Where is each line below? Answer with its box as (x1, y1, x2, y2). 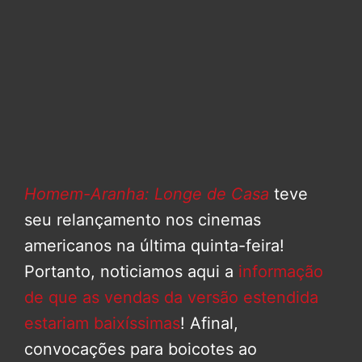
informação (238, 262, 323, 282)
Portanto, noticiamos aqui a (24, 262, 238, 282)
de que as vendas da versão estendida (24, 288, 318, 308)
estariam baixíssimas (24, 314, 180, 334)
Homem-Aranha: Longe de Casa (24, 184, 269, 204)
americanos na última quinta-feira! (24, 236, 284, 256)
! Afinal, (180, 314, 238, 334)
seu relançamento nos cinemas (24, 210, 261, 230)
